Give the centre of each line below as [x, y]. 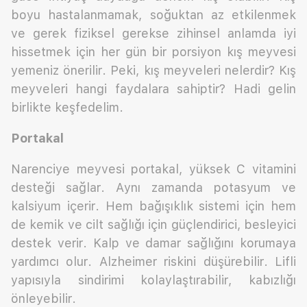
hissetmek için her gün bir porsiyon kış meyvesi [153, 52]
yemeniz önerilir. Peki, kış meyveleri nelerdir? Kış [153, 71]
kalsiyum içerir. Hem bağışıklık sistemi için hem [153, 206]
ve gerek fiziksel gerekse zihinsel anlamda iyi [153, 34]
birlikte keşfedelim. [67, 108]
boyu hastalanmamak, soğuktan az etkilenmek [153, 15]
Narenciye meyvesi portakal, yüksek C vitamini [153, 169]
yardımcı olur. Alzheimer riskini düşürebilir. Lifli [153, 262]
